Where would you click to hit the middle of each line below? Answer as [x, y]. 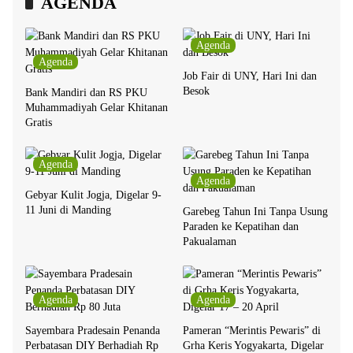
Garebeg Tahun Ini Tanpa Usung [255, 212]
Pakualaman [210, 242]
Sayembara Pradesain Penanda [93, 331]
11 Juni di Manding [68, 210]
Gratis [39, 123]
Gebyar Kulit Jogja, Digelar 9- [93, 195]
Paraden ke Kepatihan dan [241, 227]
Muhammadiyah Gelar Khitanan [97, 108]
